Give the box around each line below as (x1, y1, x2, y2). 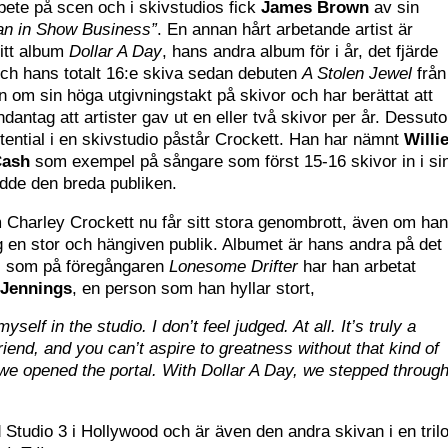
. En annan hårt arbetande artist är (157, 19, 414, 39)
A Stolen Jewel (302, 63, 413, 83)
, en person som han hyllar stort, (72, 278, 321, 298)
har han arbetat (298, 256, 417, 276)
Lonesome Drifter (169, 256, 299, 276)
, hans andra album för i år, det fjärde (162, 41, 439, 61)
